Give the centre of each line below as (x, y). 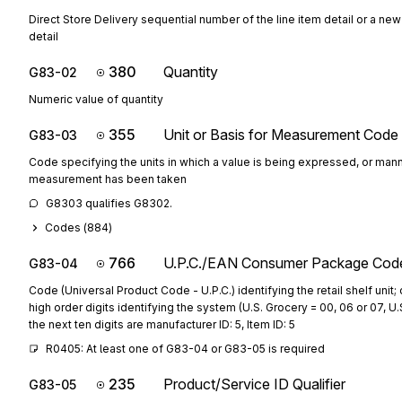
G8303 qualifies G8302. (109, 203)
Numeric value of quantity (96, 99)
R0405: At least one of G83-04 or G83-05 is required (185, 349)
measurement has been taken (108, 179)
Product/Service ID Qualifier (254, 384)
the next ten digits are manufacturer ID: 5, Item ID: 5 (162, 324)
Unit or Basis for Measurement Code (281, 135)
